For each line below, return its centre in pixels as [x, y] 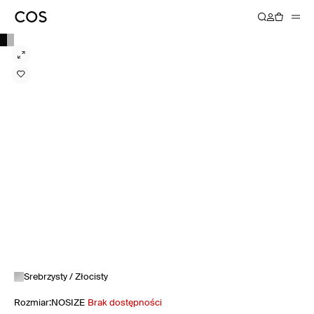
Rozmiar [32, 303]
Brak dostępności [125, 303]
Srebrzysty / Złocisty [66, 277]
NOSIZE [68, 303]
